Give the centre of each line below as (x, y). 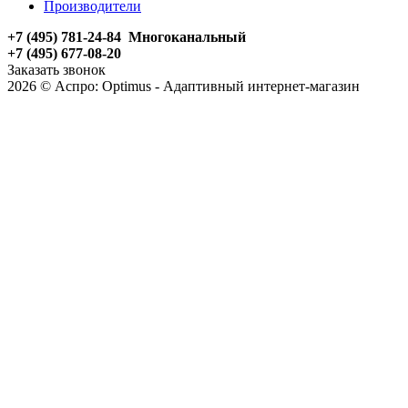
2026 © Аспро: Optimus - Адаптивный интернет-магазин (184, 86)
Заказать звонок (56, 69)
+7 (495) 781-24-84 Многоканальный (127, 36)
